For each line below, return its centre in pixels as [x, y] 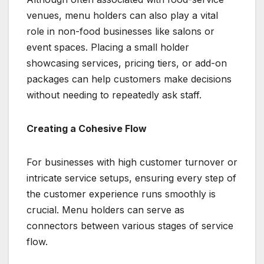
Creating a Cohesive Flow [87, 128]
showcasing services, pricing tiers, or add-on [127, 63]
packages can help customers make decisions [129, 79]
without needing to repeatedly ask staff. [114, 95]
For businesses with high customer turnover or [132, 162]
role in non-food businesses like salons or [121, 31]
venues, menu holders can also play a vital [122, 15]
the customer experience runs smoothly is [121, 194]
